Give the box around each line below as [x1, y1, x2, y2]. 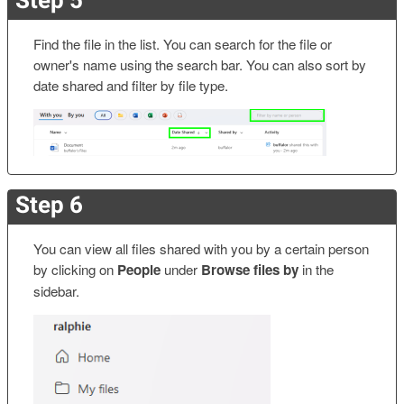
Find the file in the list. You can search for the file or [33, 33, 332, 53]
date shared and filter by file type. [33, 75, 228, 95]
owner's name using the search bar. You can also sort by [33, 54, 366, 74]
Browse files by [201, 259, 298, 280]
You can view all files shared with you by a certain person [33, 238, 369, 258]
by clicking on [33, 259, 117, 279]
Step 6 [15, 190, 83, 218]
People [117, 259, 161, 280]
